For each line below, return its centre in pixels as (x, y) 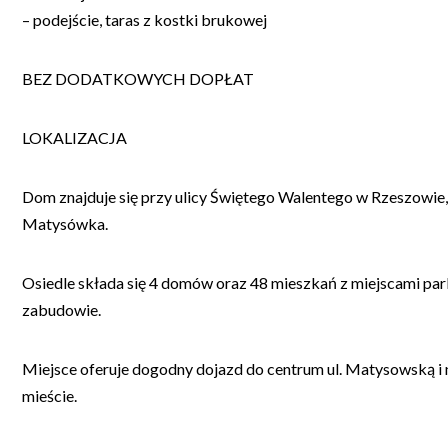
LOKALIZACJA (74, 137)
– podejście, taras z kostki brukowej (144, 19)
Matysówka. (65, 223)
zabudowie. (61, 309)
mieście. (49, 395)
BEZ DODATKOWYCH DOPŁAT (138, 78)
